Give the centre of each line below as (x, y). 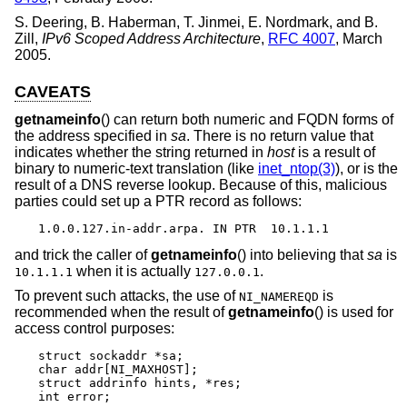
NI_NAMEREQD (279, 297)
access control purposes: (94, 329)
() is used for (354, 313)
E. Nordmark (288, 23)
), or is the (367, 168)
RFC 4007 (302, 39)
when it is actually (134, 271)
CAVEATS (53, 92)
